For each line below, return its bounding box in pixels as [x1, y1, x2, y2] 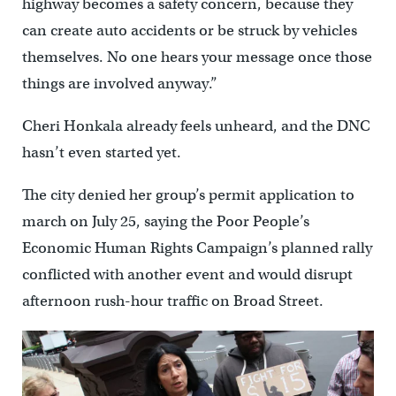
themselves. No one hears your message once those [21, 48, 372, 67]
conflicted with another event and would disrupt [21, 265, 353, 285]
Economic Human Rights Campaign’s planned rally [21, 239, 372, 258]
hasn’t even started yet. [21, 143, 181, 163]
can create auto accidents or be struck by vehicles [21, 21, 357, 41]
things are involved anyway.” [21, 74, 217, 94]
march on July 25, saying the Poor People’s [21, 212, 309, 232]
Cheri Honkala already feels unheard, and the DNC [21, 117, 370, 136]
